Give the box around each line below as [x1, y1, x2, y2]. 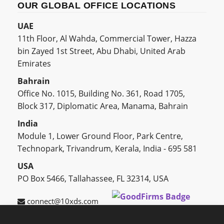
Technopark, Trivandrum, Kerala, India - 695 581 [17, 143, 197, 154]
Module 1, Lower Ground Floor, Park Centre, [17, 130, 183, 142]
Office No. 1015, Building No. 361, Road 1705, [17, 88, 185, 99]
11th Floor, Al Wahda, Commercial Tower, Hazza [17, 33, 196, 44]
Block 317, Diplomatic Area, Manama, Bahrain [17, 100, 188, 112]
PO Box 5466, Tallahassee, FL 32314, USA [17, 173, 168, 184]
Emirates [17, 58, 51, 69]
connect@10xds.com [25, 196, 98, 206]
